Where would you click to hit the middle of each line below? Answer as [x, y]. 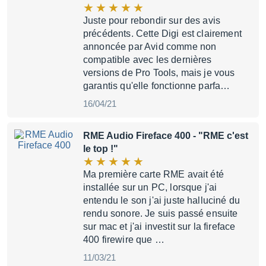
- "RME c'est [219, 136]
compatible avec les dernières [148, 60]
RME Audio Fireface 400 [137, 136]
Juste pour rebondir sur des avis [152, 20]
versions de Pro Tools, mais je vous [159, 73]
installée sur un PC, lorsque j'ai [150, 187]
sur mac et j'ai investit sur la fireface [159, 227]
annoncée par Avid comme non [150, 47]
